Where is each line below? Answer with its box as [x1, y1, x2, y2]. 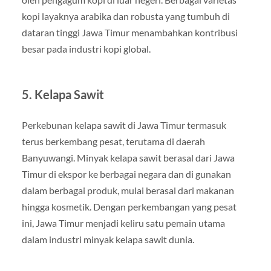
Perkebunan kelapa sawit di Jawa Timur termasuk [21, 119, 226, 131]
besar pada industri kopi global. [21, 42, 151, 54]
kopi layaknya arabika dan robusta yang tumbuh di [21, 10, 230, 22]
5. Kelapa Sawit [21, 87, 104, 102]
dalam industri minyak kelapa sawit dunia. [21, 233, 194, 245]
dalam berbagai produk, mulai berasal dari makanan [21, 184, 234, 196]
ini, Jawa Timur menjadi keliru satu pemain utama [21, 217, 225, 229]
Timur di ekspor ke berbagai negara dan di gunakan [21, 168, 231, 180]
